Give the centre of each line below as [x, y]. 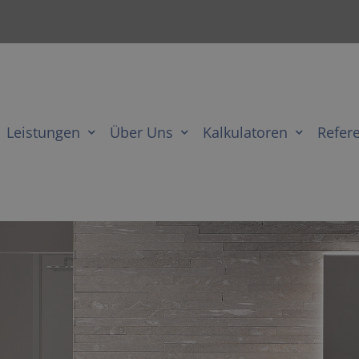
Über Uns [141, 132]
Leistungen [43, 132]
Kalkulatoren [245, 132]
